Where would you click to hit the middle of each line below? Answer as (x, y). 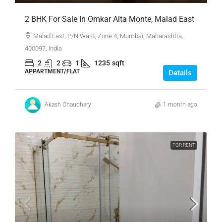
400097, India (43, 48)
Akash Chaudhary (68, 105)
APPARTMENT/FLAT (52, 71)
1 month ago (180, 105)
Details (180, 73)
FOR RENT (184, 145)
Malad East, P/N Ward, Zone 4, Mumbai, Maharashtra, (108, 36)
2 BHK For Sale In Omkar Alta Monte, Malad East (110, 19)
